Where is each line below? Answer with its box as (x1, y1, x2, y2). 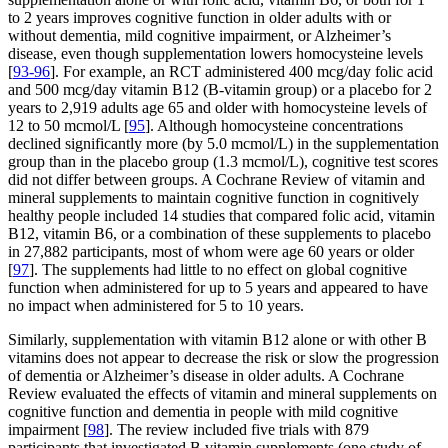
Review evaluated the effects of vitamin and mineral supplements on (8, 385, 437, 403)
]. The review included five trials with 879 (104, 421, 369, 439)
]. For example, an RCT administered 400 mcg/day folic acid (50, 63, 433, 81)
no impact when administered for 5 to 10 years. (8, 297, 304, 315)
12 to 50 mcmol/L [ (8, 117, 129, 135)
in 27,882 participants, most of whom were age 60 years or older (8, 243, 414, 261)
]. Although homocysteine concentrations (145, 117, 403, 135)
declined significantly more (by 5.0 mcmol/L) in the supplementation (8, 135, 439, 153)
